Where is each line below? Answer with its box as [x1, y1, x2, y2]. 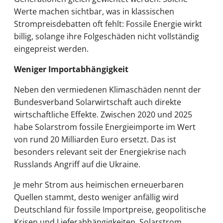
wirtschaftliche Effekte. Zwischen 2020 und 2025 [14, 109, 192, 120]
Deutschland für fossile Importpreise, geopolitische [14, 204, 206, 215]
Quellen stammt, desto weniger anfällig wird [14, 191, 179, 203]
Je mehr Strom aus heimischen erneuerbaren [14, 179, 184, 190]
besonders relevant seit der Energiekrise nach [14, 146, 186, 157]
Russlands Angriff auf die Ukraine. [14, 158, 140, 170]
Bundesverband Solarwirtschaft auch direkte [14, 96, 181, 108]
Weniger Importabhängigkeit [14, 63, 128, 75]
